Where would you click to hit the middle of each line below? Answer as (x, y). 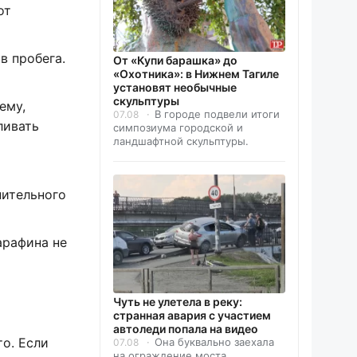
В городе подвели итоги (217, 114)
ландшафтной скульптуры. (181, 141)
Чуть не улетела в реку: (178, 302)
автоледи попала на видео (186, 329)
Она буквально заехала (214, 342)
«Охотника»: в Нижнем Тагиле (196, 73)
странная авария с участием (192, 315)
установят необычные (175, 87)
